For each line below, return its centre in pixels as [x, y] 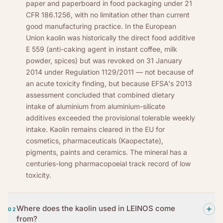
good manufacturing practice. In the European [101, 26]
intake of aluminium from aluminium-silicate [96, 106]
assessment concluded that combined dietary [100, 95]
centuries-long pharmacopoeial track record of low [108, 163]
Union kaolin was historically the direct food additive [111, 37]
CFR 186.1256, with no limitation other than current [108, 14]
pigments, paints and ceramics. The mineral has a [107, 152]
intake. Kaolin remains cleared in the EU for [95, 129]
